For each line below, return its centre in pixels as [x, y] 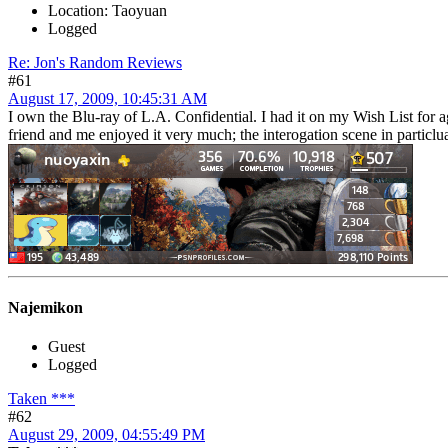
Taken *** [41, 399]
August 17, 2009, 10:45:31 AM [107, 98]
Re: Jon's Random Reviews [95, 62]
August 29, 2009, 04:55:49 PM [106, 435]
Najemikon [45, 308]
